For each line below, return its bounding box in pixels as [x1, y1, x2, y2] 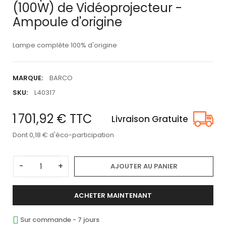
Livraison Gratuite [111, 113, 188, 126]
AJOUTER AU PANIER [110, 161, 178, 172]
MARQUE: [13, 73, 43, 83]
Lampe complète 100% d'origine [13, 40, 117, 50]
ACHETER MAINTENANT [74, 191, 152, 201]
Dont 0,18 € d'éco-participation [13, 130, 114, 140]
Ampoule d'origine [13, 14, 122, 31]
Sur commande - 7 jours [20, 214, 100, 224]
